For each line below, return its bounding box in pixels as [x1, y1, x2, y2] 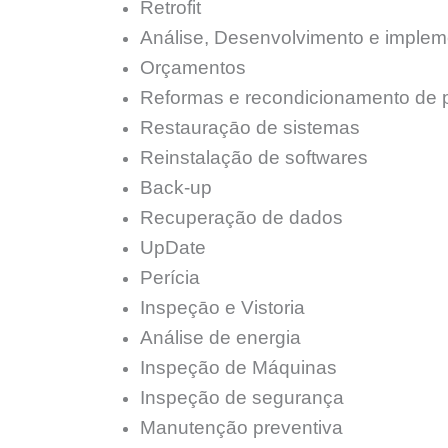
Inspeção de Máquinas [140, 356, 337, 378]
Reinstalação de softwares [140, 146, 368, 168]
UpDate [140, 236, 206, 258]
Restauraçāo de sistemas [140, 116, 360, 138]
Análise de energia [140, 326, 301, 348]
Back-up [140, 176, 212, 198]
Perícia [140, 266, 200, 288]
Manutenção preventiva [140, 416, 343, 438]
